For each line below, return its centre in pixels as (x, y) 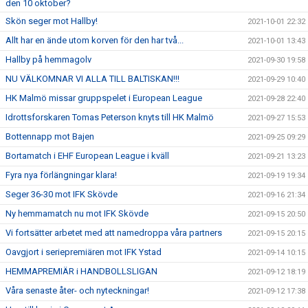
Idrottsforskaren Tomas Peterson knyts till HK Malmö (110, 118)
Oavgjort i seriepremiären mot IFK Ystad (84, 252)
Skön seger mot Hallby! (52, 21)
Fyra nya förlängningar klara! (61, 175)
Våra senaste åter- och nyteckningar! (77, 291)
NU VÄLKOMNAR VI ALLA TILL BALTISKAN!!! (92, 79)
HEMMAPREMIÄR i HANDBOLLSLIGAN (81, 272)
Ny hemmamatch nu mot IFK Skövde (77, 214)
